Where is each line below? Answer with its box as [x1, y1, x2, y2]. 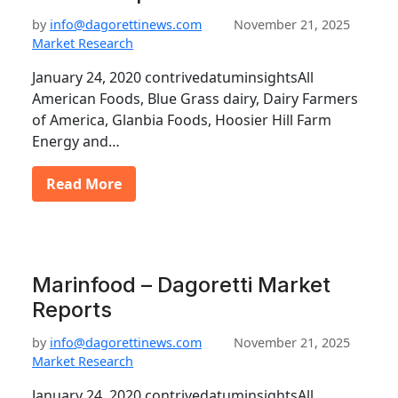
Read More [46, 174, 122, 194]
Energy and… [32, 131, 120, 151]
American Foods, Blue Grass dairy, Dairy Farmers [32, 89, 358, 108]
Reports [32, 297, 112, 322]
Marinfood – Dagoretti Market [32, 272, 330, 298]
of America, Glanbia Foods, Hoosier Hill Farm [32, 110, 331, 130]
